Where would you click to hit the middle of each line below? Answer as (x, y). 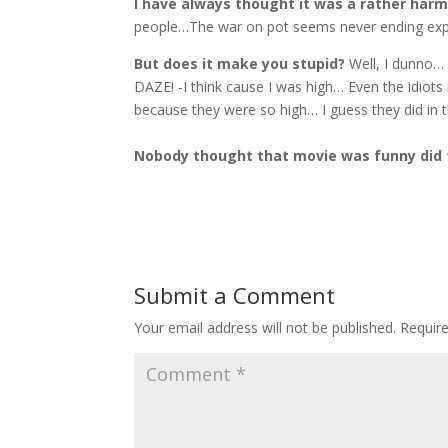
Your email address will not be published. (265, 327)
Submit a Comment (235, 294)
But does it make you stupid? (240, 63)
